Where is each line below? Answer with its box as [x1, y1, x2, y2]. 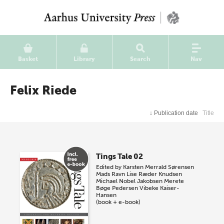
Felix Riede [10, 82, 76, 98]
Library [73, 55, 95, 62]
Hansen [96, 191, 117, 198]
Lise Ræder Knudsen [126, 170, 182, 177]
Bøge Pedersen [96, 184, 138, 191]
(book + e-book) [96, 198, 141, 205]
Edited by [96, 163, 123, 170]
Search [130, 55, 150, 62]
